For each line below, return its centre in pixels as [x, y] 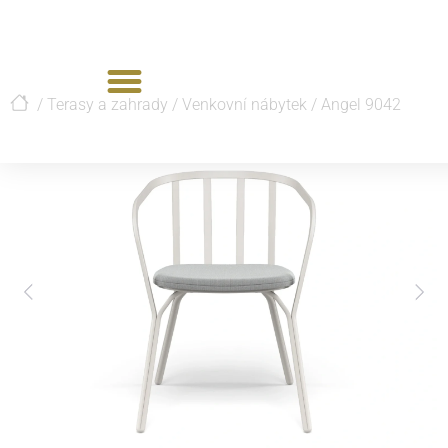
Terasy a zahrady [107, 104]
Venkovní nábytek [244, 104]
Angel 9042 [361, 104]
